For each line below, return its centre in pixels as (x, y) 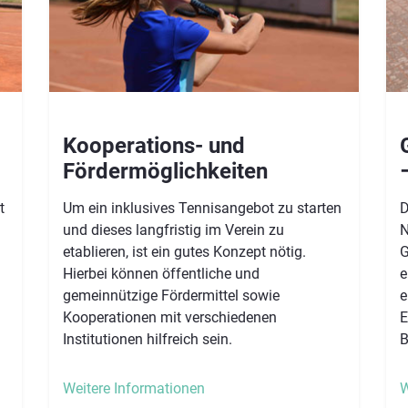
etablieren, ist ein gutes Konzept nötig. (184, 251)
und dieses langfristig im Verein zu (173, 229)
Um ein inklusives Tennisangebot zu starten (202, 208)
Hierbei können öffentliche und (161, 273)
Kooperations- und (154, 145)
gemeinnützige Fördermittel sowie (171, 295)
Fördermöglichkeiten (165, 171)
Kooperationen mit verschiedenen (170, 317)
